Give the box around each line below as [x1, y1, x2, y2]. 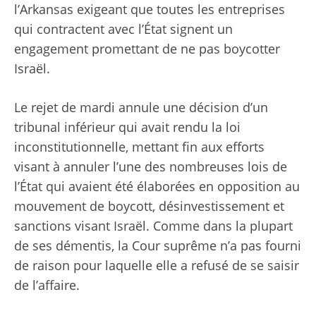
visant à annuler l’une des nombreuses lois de [14, 158, 287, 176]
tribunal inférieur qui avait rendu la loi [14, 119, 241, 136]
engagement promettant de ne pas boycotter [14, 40, 280, 58]
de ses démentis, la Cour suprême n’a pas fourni [14, 237, 301, 255]
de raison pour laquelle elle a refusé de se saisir [14, 257, 299, 274]
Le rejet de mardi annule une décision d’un [14, 99, 268, 116]
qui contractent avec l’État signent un [14, 20, 233, 38]
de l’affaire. [14, 276, 80, 294]
